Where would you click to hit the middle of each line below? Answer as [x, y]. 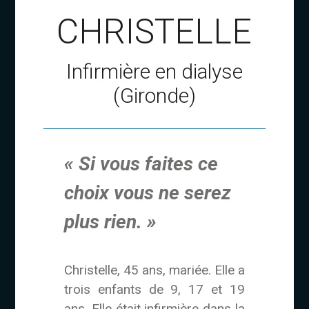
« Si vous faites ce [141, 163]
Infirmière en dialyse [154, 71]
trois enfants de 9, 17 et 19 [154, 289]
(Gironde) [154, 95]
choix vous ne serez [147, 192]
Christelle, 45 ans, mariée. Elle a [154, 270]
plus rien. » [110, 221]
